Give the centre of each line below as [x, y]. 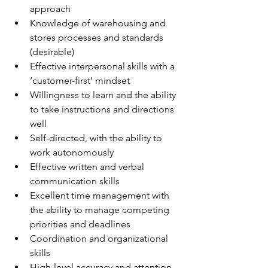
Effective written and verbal [88, 167]
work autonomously [72, 152]
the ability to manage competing [101, 210]
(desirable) [52, 52]
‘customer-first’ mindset [80, 80]
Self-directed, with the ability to [97, 138]
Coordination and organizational [100, 238]
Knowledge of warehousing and [99, 23]
